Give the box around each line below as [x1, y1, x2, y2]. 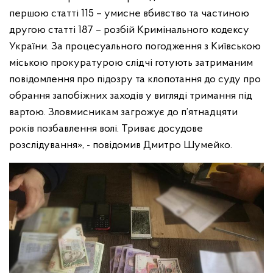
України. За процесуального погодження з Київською [9, 41, 261, 53]
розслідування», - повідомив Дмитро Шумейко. [9, 140, 232, 152]
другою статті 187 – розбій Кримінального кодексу [9, 24, 249, 37]
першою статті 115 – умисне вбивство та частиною [9, 8, 249, 20]
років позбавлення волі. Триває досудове [9, 123, 203, 135]
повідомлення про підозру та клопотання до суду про [9, 74, 261, 86]
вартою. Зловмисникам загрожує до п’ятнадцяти [9, 107, 238, 119]
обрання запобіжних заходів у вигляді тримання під [9, 90, 252, 102]
